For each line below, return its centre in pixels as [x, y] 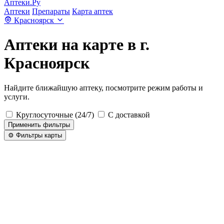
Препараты [51, 11]
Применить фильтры [39, 124]
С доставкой [129, 114]
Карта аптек [92, 11]
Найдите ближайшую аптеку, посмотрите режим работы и [103, 87]
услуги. [17, 96]
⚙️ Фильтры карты [35, 135]
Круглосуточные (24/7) [55, 114]
